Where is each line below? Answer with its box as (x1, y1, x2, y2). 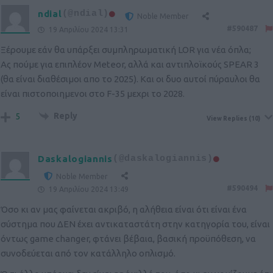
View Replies (207, 115, 247, 122)
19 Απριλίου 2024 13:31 (47, 26, 129, 34)
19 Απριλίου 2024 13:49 (47, 185, 129, 194)
